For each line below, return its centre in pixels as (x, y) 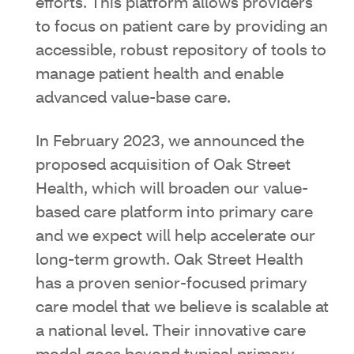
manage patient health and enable (160, 75)
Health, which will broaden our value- (172, 189)
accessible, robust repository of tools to (181, 51)
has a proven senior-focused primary (171, 284)
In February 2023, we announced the (170, 142)
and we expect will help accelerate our (175, 237)
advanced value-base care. (133, 98)
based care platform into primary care (174, 213)
